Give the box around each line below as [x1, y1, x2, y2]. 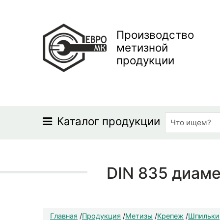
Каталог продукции [57, 114, 160, 128]
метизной [116, 41, 168, 54]
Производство [116, 28, 194, 41]
